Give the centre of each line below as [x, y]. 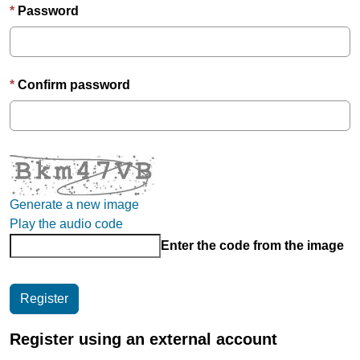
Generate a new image [74, 204]
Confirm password [74, 84]
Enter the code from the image [252, 245]
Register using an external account [143, 339]
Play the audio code [66, 223]
